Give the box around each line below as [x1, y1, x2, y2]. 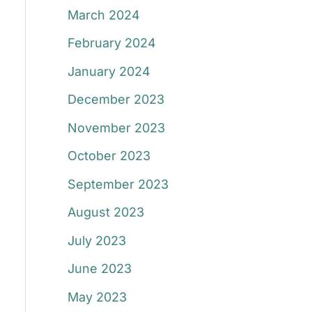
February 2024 [67, 36, 156, 51]
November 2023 [67, 120, 165, 135]
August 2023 [67, 205, 144, 220]
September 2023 [67, 176, 169, 192]
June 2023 [67, 261, 132, 276]
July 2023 [67, 233, 126, 248]
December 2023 [67, 92, 164, 107]
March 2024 [67, 7, 140, 22]
